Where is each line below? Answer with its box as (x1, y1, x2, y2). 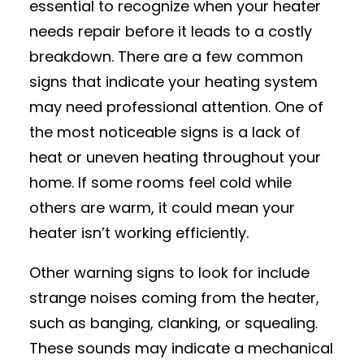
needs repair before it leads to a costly (29, 21, 312, 41)
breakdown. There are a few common (29, 46, 303, 67)
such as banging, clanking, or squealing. (29, 313, 318, 333)
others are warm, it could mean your (29, 197, 295, 218)
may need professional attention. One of (29, 97, 323, 117)
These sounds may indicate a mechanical (29, 338, 333, 358)
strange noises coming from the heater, (29, 288, 319, 308)
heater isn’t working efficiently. (29, 223, 249, 243)
